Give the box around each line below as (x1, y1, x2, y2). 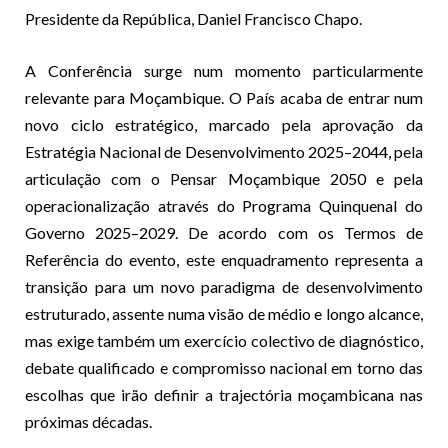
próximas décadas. (25, 411, 152, 431)
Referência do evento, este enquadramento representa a (25, 249, 423, 269)
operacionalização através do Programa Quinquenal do (25, 195, 423, 215)
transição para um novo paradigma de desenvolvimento (25, 276, 423, 296)
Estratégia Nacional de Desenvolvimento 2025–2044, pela (25, 141, 423, 161)
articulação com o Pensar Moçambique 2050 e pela (25, 168, 423, 188)
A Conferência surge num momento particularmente (25, 60, 423, 80)
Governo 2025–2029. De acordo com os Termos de (25, 222, 423, 242)
